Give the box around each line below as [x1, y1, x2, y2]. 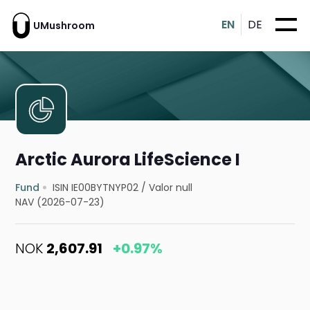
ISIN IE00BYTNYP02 [53, 181, 139, 195]
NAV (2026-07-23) [15, 195, 105, 210]
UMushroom [33, 18, 95, 33]
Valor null [149, 181, 193, 195]
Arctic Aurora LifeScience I [15, 148, 241, 172]
